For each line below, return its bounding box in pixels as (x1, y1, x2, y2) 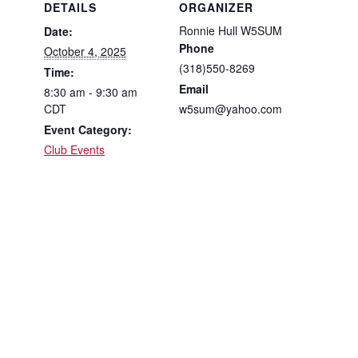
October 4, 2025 (44, 43, 126, 60)
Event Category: (44, 121, 132, 138)
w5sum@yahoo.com (179, 101, 282, 117)
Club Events (44, 141, 105, 158)
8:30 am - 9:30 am (44, 84, 137, 101)
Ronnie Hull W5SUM (179, 22, 282, 39)
